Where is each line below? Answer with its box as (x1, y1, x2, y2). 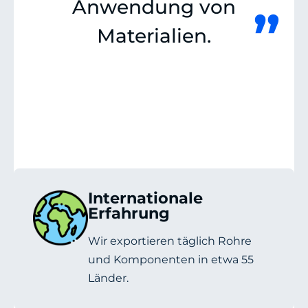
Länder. (88, 272, 129, 285)
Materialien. (97, 24, 211, 48)
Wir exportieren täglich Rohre (88, 234, 252, 248)
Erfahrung (88, 203, 170, 223)
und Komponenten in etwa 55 (88, 253, 254, 267)
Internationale (88, 188, 203, 208)
